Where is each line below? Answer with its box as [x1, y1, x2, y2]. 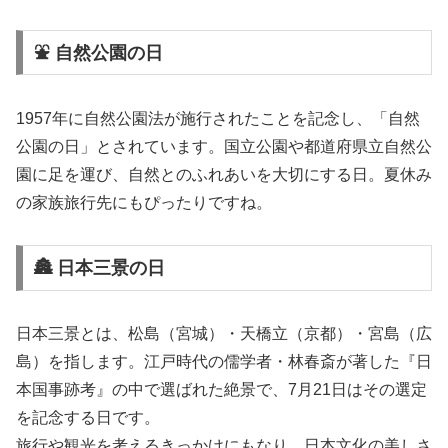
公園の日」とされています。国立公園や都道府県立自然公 [16, 137, 432, 155]
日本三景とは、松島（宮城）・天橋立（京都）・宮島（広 [16, 325, 432, 343]
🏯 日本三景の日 [33, 258, 165, 279]
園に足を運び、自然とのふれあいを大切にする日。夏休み [16, 165, 432, 183]
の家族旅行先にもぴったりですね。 [16, 193, 272, 211]
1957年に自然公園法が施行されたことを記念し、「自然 [16, 109, 420, 127]
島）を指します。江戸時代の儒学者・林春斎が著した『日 [16, 353, 432, 371]
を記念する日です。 [16, 409, 160, 427]
